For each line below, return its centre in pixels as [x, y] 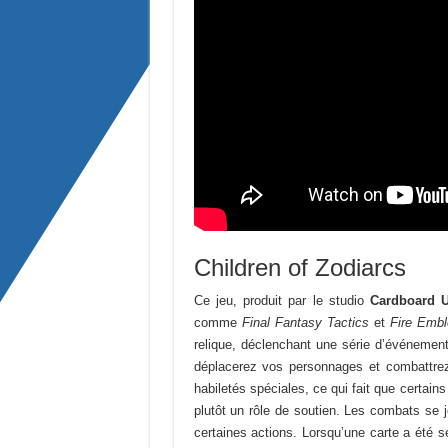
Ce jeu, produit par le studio [281, 301]
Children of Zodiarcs [299, 268]
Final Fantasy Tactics [305, 323]
